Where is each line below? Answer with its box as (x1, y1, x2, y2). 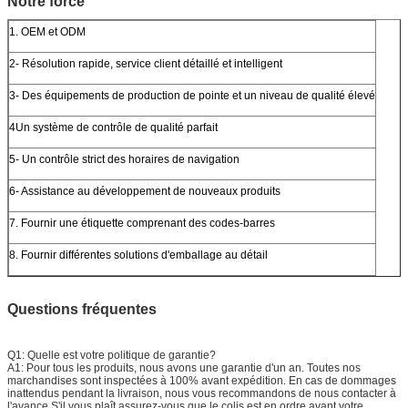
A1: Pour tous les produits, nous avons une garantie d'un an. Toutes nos (7, 361, 361, 374)
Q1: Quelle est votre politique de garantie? (7, 348, 216, 362)
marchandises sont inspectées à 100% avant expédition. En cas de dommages (7, 373, 396, 387)
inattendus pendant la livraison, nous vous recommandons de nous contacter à (7, 386, 396, 400)
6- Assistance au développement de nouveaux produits (9, 184, 280, 198)
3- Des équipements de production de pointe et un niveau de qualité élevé (9, 88, 375, 102)
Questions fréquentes (7, 301, 157, 317)
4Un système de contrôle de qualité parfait (9, 120, 218, 134)
